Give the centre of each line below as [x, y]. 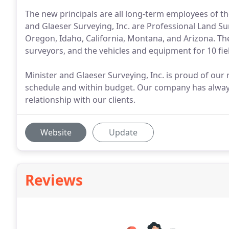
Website [56, 132]
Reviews [54, 180]
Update [123, 132]
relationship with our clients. [80, 100]
